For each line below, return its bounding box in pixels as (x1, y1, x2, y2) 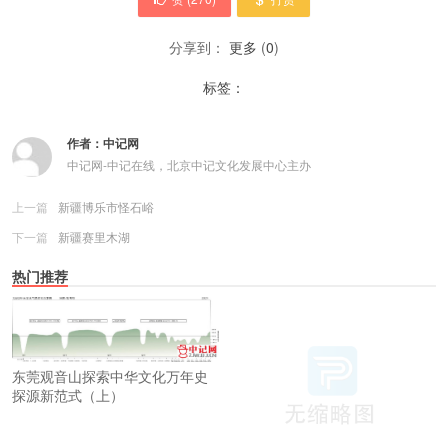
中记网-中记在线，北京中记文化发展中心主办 (67, 156, 311, 173)
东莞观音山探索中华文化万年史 (12, 365, 208, 386)
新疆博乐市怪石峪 (58, 198, 154, 215)
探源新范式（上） (12, 384, 124, 405)
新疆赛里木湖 (58, 228, 130, 245)
